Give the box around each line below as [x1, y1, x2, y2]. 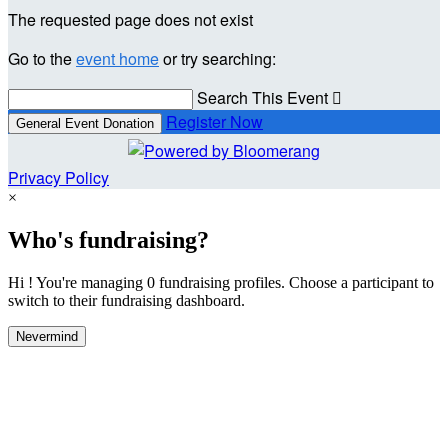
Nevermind [16, 329, 78, 345]
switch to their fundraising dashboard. [8, 292, 245, 310]
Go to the [8, 47, 76, 71]
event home [76, 47, 159, 71]
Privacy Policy [8, 166, 109, 190]
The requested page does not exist [8, 8, 253, 32]
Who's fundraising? [8, 227, 209, 254]
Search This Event [197, 86, 328, 110]
